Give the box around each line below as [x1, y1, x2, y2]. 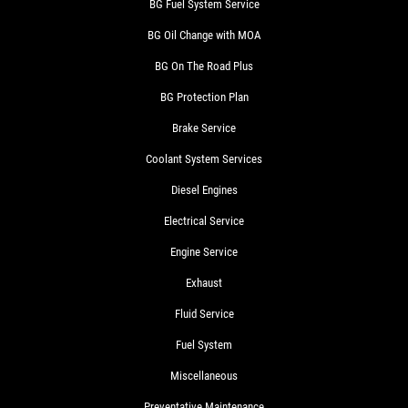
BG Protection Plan [159, 89, 249, 104]
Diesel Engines [170, 182, 238, 197]
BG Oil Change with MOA [148, 27, 260, 42]
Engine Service [170, 244, 238, 259]
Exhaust [186, 275, 222, 290]
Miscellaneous [170, 368, 238, 382]
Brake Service [172, 120, 236, 135]
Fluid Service [174, 306, 234, 321]
